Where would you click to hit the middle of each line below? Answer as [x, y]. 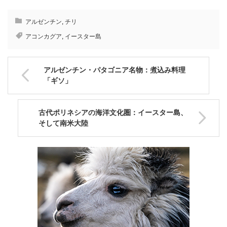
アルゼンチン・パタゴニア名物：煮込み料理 [115, 70]
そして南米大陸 [63, 123]
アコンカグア [44, 36]
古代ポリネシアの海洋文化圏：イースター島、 [113, 112]
